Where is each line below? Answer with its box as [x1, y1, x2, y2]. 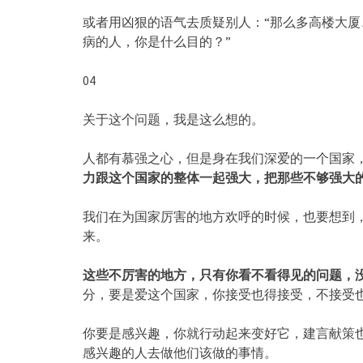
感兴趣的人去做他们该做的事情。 [83, 344, 277, 361]
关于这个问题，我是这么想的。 [83, 110, 264, 127]
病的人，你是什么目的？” [83, 32, 231, 49]
